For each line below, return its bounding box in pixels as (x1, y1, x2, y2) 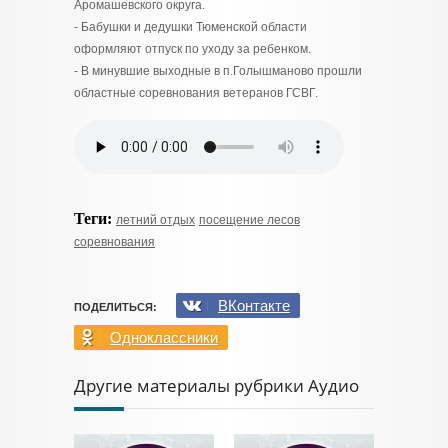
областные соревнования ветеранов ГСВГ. (74, 86, 318, 100)
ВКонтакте (218, 297, 290, 314)
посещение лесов (199, 213, 300, 227)
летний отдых (116, 213, 195, 227)
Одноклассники (110, 329, 218, 346)
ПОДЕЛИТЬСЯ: (74, 301, 157, 313)
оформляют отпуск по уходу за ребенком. (74, 42, 311, 56)
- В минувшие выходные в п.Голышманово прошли (74, 64, 362, 78)
